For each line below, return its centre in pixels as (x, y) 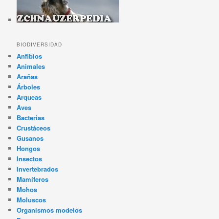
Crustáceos (34, 128)
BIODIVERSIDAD (40, 44)
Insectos (30, 158)
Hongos (29, 148)
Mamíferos (33, 179)
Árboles (29, 87)
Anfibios (30, 56)
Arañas (27, 76)
